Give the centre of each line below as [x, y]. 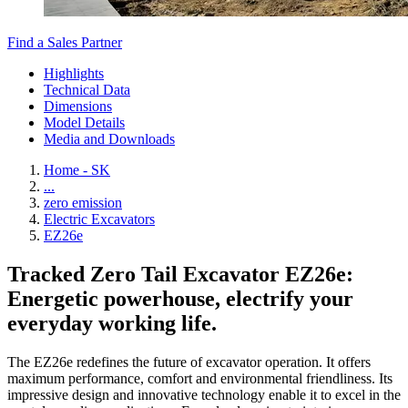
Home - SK [77, 170]
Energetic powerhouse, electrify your [180, 298]
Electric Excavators [99, 219]
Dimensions [78, 106]
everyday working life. [112, 323]
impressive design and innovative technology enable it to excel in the [204, 394]
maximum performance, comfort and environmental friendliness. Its [200, 378]
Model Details [84, 122]
